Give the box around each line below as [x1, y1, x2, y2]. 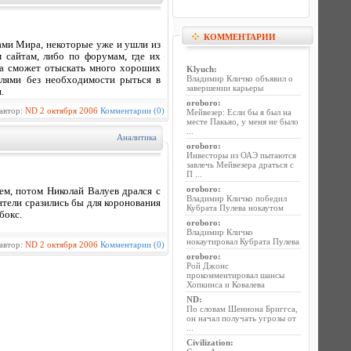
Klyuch [186, 64, 214, 74]
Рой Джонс [186, 261, 229, 270]
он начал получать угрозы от [186, 313, 296, 323]
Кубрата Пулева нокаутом [186, 203, 284, 212]
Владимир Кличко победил [186, 194, 287, 203]
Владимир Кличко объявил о [186, 74, 293, 83]
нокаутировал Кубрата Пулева [186, 237, 299, 246]
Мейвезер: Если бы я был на [186, 107, 291, 117]
